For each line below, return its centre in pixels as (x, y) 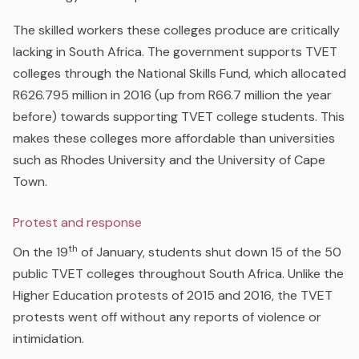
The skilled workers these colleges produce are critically (176, 30)
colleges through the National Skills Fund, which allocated (179, 74)
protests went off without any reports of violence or (167, 317)
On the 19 (40, 252)
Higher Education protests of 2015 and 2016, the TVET (173, 295)
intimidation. (48, 338)
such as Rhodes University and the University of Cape (169, 160)
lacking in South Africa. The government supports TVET (175, 52)
